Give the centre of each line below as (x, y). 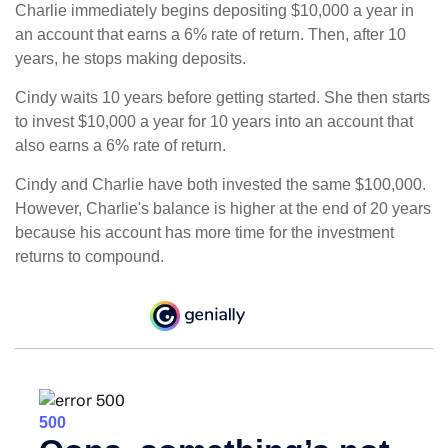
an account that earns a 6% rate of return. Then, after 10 (210, 34)
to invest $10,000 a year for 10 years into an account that (214, 121)
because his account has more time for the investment (204, 232)
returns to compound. (89, 256)
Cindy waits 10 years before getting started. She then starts (222, 97)
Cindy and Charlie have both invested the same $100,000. (220, 184)
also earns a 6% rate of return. (120, 145)
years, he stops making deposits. (130, 58)
